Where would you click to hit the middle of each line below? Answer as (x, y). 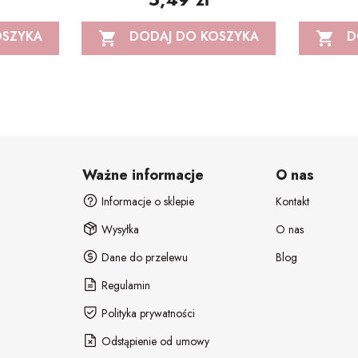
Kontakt (292, 201)
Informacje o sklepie (147, 201)
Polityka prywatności (147, 313)
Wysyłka (119, 229)
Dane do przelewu (143, 257)
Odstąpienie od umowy (154, 341)
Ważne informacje (143, 175)
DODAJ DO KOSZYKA (195, 37)
